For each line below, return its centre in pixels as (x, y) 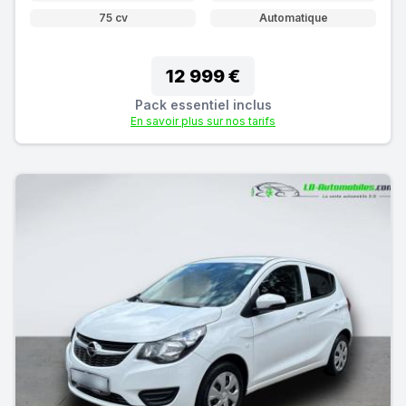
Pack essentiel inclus (203, 104)
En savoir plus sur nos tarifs (203, 121)
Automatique (293, 17)
